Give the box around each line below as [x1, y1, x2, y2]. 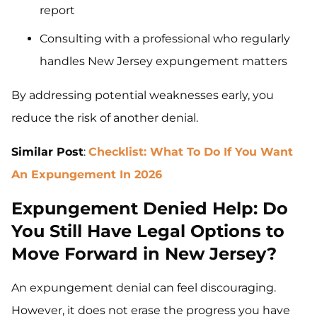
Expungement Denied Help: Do [11, 198, 288, 219]
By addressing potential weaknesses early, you [11, 88, 274, 103]
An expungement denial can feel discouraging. [11, 281, 276, 295]
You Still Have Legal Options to [11, 221, 284, 242]
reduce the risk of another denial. [11, 111, 198, 125]
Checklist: [88, 145, 150, 159]
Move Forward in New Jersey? [11, 243, 277, 265]
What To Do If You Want [150, 145, 293, 159]
